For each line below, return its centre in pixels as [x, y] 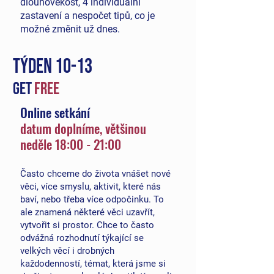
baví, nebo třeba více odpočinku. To [92, 199]
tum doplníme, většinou [89, 128]
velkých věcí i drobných [67, 251]
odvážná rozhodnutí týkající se [82, 238]
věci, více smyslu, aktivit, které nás [91, 187]
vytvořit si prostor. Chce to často [87, 225]
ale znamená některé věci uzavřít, [87, 212]
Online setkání [57, 112]
